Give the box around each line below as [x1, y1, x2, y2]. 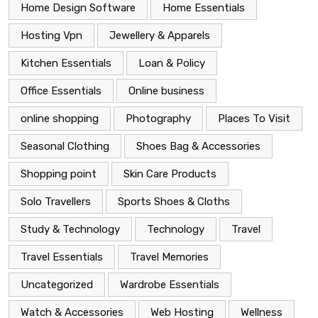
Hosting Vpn [21, 28, 82, 42]
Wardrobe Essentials [120, 278, 219, 291]
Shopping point [21, 167, 97, 180]
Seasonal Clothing [21, 139, 109, 153]
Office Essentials [21, 84, 102, 97]
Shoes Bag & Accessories [136, 139, 261, 153]
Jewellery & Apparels [109, 28, 210, 42]
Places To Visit [218, 111, 290, 125]
